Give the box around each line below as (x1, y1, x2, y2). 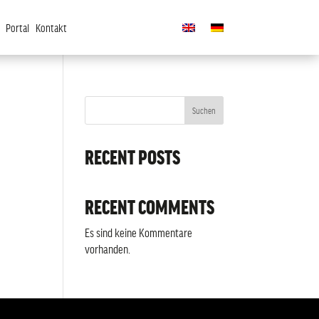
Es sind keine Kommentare (85, 226, 193, 239)
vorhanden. (85, 242, 131, 255)
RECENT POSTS (85, 146, 181, 167)
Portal (5, 21, 29, 33)
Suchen (192, 105, 216, 115)
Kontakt (35, 21, 67, 33)
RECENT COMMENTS (85, 196, 215, 217)
